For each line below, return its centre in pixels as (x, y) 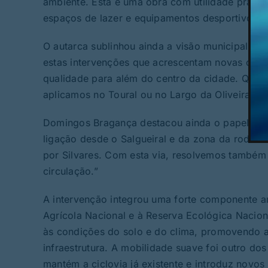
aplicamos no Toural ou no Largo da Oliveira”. (150, 95)
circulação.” (70, 171)
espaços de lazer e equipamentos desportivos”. (153, 18)
